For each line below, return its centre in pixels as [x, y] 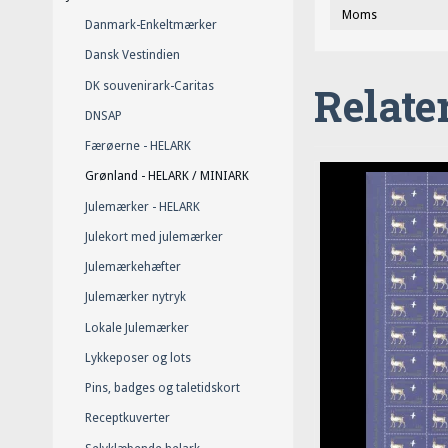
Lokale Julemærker [136, 327]
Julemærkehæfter [132, 267]
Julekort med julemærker [153, 236]
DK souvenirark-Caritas [149, 85]
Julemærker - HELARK [142, 206]
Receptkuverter [127, 418]
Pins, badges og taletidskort [162, 388]
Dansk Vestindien [132, 55]
